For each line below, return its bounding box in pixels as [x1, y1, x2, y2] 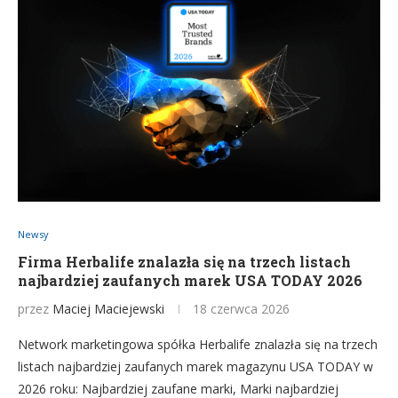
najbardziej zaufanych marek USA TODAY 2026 [18, 271, 362, 290]
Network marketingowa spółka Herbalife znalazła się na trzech [18, 336, 378, 353]
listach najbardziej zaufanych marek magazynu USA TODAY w [18, 358, 373, 375]
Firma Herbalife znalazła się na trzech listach [18, 252, 351, 271]
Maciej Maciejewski [52, 300, 164, 317]
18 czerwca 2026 [193, 300, 290, 317]
